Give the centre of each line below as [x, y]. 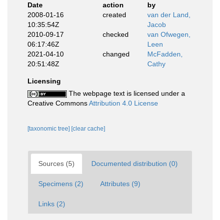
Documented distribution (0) [135, 164]
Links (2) [52, 204]
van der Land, [169, 15]
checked [115, 34]
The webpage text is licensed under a [126, 93]
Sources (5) [56, 164]
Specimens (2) [61, 184]
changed [116, 54]
